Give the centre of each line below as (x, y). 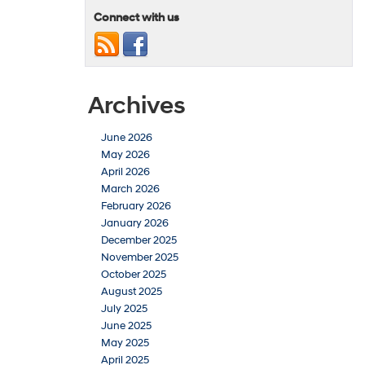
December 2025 (139, 241)
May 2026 (125, 155)
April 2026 (125, 172)
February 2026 (136, 207)
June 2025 (126, 326)
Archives (137, 106)
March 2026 (130, 189)
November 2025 (140, 258)
